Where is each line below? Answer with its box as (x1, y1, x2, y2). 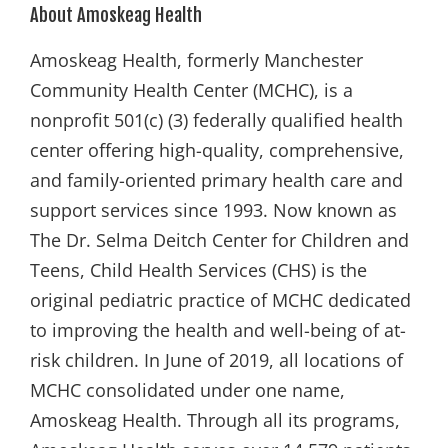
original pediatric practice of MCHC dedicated (30, 287, 411, 312)
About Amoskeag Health (30, 3, 202, 26)
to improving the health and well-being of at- (30, 317, 406, 342)
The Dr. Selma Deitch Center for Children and (30, 227, 409, 252)
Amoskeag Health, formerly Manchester (30, 47, 363, 72)
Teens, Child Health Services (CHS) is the (30, 257, 367, 282)
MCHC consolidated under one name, (30, 377, 345, 402)
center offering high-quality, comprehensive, (30, 137, 404, 162)
